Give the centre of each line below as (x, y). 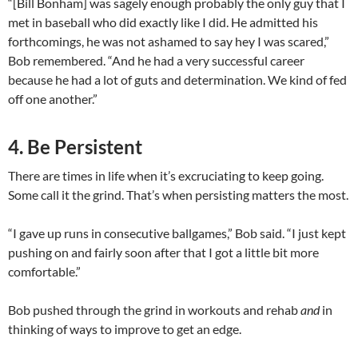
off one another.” (53, 99)
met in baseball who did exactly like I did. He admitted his (163, 22)
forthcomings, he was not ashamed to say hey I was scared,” (169, 42)
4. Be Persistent (75, 147)
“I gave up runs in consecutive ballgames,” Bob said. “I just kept (177, 233)
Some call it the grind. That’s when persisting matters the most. (178, 195)
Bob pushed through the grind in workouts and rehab (154, 310)
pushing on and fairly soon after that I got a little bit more (163, 253)
